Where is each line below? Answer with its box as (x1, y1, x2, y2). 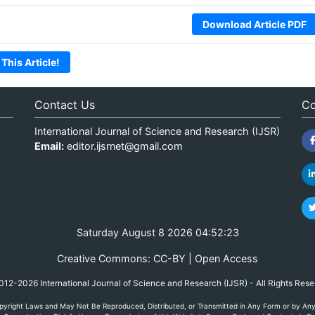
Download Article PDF (202, 18, 307, 30)
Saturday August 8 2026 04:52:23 (76, 226, 239, 238)
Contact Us (34, 97, 95, 112)
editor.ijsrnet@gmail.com (66, 139, 183, 152)
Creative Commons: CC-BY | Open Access (57, 252, 258, 264)
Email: (34, 139, 64, 152)
